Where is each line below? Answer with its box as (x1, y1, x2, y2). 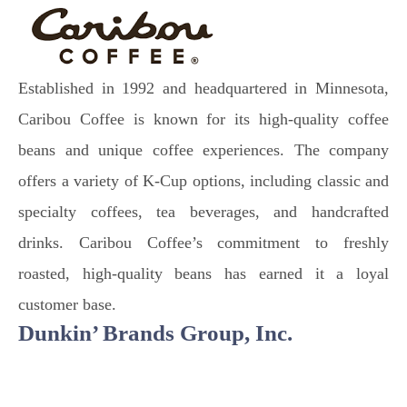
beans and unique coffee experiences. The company (18, 141, 389, 159)
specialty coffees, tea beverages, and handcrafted (18, 203, 389, 221)
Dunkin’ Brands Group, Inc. (18, 321, 298, 345)
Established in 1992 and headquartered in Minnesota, (18, 79, 389, 97)
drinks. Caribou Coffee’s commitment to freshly (18, 233, 389, 252)
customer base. (18, 295, 116, 313)
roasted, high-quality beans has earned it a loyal (18, 264, 389, 283)
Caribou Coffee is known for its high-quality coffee (18, 110, 389, 128)
